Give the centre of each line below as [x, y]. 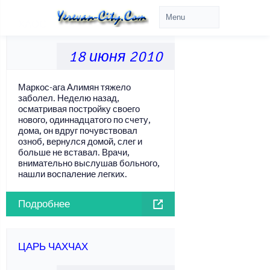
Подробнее [44, 204]
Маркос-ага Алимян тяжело [74, 87]
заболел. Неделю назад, [69, 98]
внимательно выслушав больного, [89, 163]
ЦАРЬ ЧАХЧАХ [53, 247]
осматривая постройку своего [79, 109]
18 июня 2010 [116, 56]
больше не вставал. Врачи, [74, 152]
